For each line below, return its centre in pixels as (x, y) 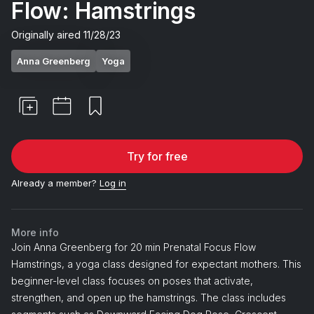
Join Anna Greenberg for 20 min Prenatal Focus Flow (134, 247)
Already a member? (54, 183)
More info (35, 232)
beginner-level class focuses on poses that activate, (132, 280)
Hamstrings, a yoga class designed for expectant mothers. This (156, 264)
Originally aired (47, 34)
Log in (113, 183)
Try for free (157, 156)
